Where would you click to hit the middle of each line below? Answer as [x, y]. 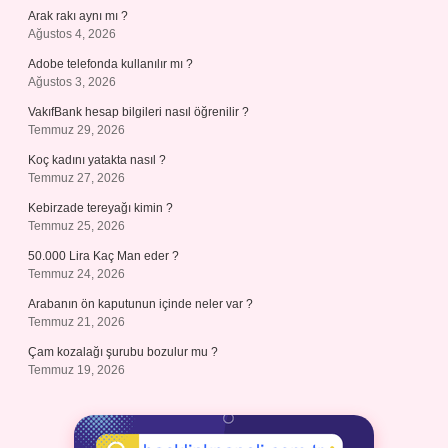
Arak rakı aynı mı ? [78, 16]
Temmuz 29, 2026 [76, 130]
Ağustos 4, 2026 [72, 34]
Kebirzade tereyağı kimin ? [100, 208]
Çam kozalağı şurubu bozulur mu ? [123, 352]
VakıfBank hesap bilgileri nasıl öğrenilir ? [138, 112]
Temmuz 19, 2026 [76, 370]
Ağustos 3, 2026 [72, 82]
